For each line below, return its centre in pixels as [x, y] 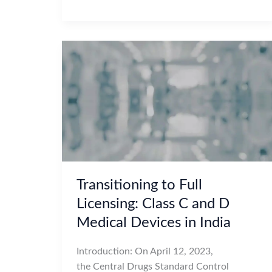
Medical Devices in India [154, 223]
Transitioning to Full [139, 185]
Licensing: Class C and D [153, 204]
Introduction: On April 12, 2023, [145, 251]
